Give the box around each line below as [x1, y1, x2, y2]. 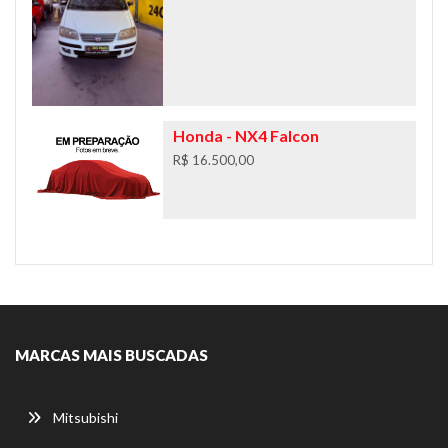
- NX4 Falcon [222, 125, 319, 145]
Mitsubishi [53, 408, 118, 426]
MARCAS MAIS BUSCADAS [15, 345, 208, 364]
